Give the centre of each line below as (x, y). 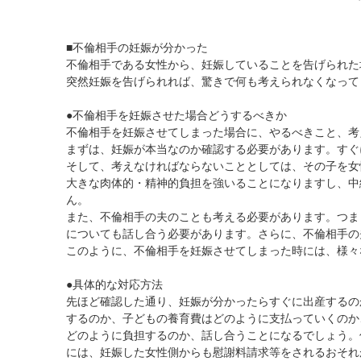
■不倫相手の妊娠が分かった (137, 48)
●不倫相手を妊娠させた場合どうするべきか (176, 115)
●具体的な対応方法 (114, 284)
